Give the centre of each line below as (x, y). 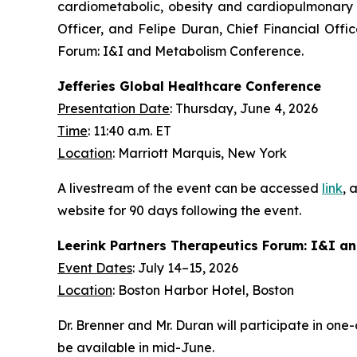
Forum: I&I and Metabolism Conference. (180, 51)
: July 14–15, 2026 (185, 268)
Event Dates (95, 268)
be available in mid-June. (136, 347)
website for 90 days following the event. (179, 210)
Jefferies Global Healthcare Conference (189, 86)
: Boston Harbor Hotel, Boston (203, 290)
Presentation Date (114, 108)
